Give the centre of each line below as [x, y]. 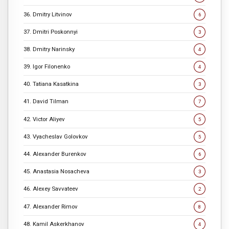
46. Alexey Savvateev [51, 189]
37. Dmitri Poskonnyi [51, 31]
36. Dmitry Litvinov [48, 14]
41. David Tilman [46, 101]
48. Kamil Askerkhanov [54, 224]
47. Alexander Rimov [51, 206]
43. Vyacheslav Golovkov [56, 136]
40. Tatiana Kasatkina [51, 84]
